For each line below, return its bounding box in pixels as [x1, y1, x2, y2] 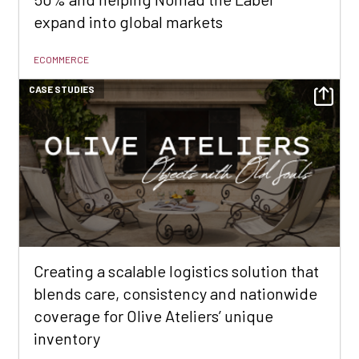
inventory [34, 328, 100, 348]
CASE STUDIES [29, 83, 95, 95]
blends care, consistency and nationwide [34, 283, 317, 303]
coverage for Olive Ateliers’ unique [34, 305, 273, 325]
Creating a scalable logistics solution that [34, 260, 319, 280]
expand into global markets [34, 11, 223, 31]
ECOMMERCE [34, 53, 89, 65]
